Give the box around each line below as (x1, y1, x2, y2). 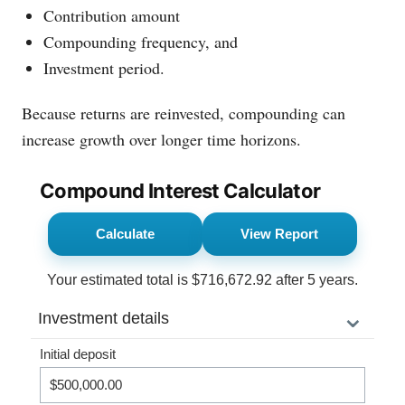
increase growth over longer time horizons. (22, 128, 301, 151)
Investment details (38, 309, 169, 328)
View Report (240, 226, 319, 242)
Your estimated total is (47, 272, 192, 288)
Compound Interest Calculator (40, 179, 321, 203)
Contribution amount (43, 4, 181, 26)
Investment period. (43, 56, 165, 79)
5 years (307, 272, 354, 288)
